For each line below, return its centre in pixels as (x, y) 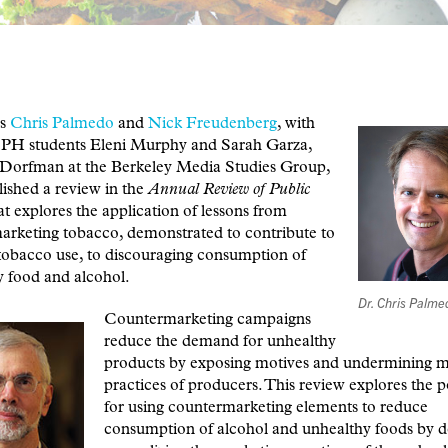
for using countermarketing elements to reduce (265, 408)
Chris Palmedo (62, 124)
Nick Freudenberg (212, 124)
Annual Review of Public (229, 190)
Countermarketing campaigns (207, 320)
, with (296, 124)
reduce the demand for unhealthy (219, 342)
